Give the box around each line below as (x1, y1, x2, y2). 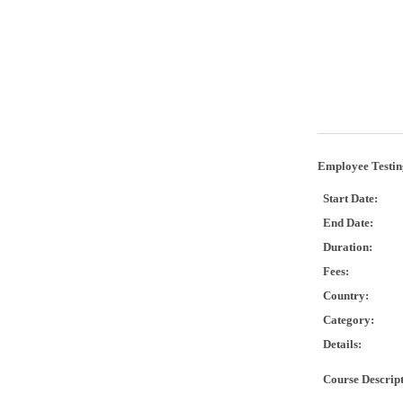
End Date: (323, 215, 373, 229)
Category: (323, 312, 374, 327)
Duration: (323, 239, 372, 254)
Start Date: (323, 191, 378, 205)
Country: (323, 288, 369, 302)
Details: (323, 336, 362, 351)
